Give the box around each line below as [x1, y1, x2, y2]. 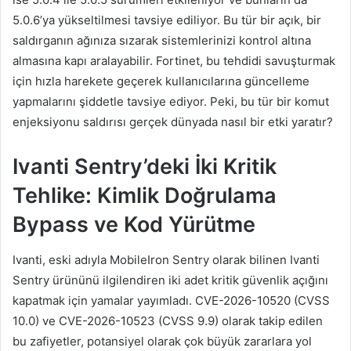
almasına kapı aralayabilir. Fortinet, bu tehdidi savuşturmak [13, 53, 335, 69]
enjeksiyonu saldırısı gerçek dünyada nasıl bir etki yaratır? [13, 114, 333, 130]
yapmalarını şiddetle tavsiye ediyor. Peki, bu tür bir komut [13, 94, 329, 110]
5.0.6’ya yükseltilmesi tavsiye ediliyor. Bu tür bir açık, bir [13, 13, 321, 28]
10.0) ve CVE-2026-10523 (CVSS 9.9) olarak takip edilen [13, 313, 323, 328]
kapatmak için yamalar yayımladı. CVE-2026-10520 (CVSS [13, 292, 330, 308]
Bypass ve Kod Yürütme [13, 212, 255, 238]
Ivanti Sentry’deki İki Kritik [13, 154, 277, 180]
